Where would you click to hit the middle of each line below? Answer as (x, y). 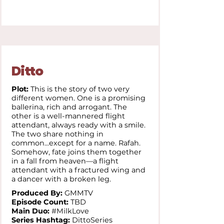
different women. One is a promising (78, 98)
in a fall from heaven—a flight (65, 161)
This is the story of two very (80, 89)
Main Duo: (31, 211)
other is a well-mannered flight (68, 116)
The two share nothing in (57, 134)
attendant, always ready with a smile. (78, 125)
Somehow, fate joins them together (76, 152)
